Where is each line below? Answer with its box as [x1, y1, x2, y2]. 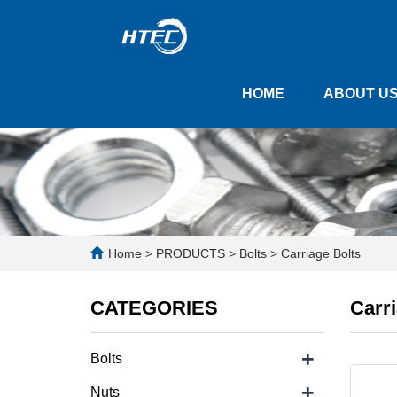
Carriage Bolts [277, 246, 361, 261]
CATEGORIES [90, 297, 218, 319]
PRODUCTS [156, 246, 229, 261]
